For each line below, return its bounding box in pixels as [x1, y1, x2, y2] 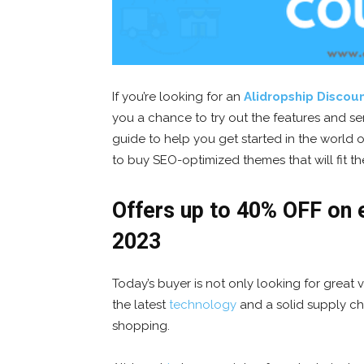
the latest [112, 297, 169, 312]
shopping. [112, 318, 170, 333]
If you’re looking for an [112, 89, 244, 104]
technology [169, 297, 236, 312]
